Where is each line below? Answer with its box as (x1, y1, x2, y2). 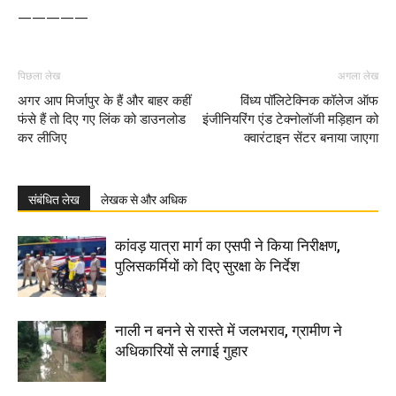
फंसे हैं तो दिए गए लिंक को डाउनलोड (18, 111, 186, 127)
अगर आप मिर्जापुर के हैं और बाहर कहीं (18, 93, 191, 109)
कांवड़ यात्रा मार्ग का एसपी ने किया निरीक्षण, (115, 237, 340, 255)
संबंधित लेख (28, 193, 80, 207)
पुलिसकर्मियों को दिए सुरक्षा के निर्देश (115, 257, 300, 275)
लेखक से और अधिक (101, 193, 187, 207)
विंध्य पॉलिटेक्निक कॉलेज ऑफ (240, 93, 378, 109)
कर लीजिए (18, 130, 67, 146)
